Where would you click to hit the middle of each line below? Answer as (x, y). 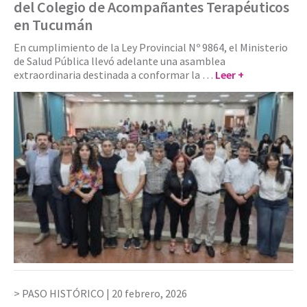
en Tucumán (53, 25)
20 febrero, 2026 (149, 294)
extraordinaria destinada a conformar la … (114, 75)
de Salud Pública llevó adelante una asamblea (120, 61)
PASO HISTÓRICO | (67, 294)
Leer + (230, 75)
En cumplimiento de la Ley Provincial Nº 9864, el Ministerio (151, 48)
